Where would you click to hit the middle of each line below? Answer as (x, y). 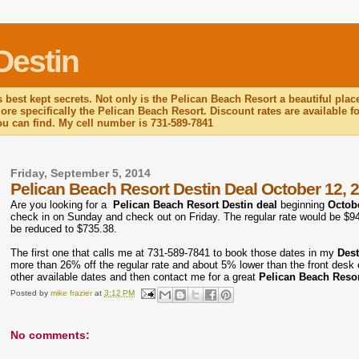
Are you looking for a (62, 205)
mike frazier (72, 293)
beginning (303, 205)
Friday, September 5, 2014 (81, 173)
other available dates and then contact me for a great (133, 277)
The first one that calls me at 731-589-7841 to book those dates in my (174, 253)
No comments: (50, 335)
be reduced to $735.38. (64, 229)
